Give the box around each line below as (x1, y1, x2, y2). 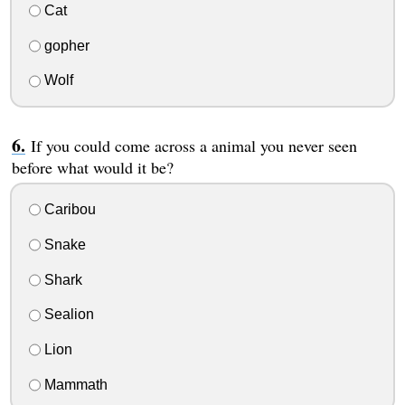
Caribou (40, 202, 96, 218)
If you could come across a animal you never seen (30, 135, 357, 157)
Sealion (40, 306, 94, 323)
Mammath (40, 376, 108, 392)
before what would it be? (11, 156, 174, 179)
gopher (40, 37, 89, 53)
